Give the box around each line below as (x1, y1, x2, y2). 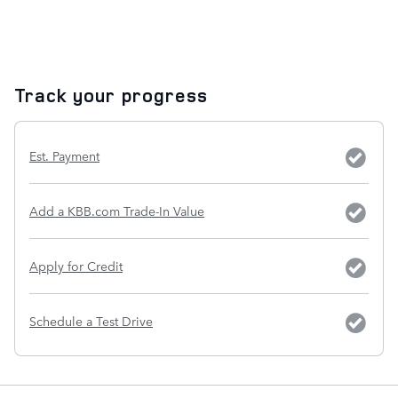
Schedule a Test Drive (29, 312, 153, 330)
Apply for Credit (29, 257, 123, 275)
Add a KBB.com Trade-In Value (29, 202, 204, 220)
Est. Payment (29, 147, 99, 165)
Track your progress (14, 83, 208, 108)
